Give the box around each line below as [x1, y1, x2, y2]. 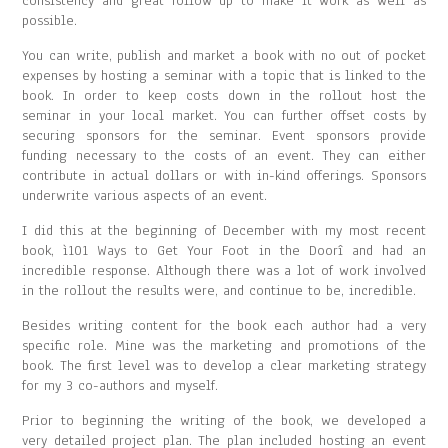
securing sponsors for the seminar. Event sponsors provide [22, 126, 426, 145]
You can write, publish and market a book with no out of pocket [22, 46, 426, 65]
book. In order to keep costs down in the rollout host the [22, 86, 426, 105]
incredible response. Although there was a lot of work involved [22, 261, 426, 280]
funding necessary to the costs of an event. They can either [22, 146, 426, 165]
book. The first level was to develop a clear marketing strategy [22, 356, 426, 375]
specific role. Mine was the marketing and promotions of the [22, 336, 426, 355]
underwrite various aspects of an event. [22, 186, 268, 205]
